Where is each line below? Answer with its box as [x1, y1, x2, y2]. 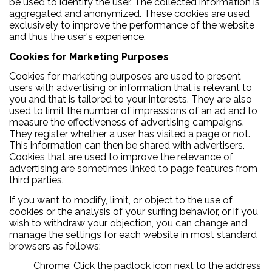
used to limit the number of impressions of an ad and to [9, 105, 257, 117]
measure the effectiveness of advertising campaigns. [9, 117, 244, 129]
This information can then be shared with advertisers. [9, 140, 245, 152]
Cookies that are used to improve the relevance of [9, 151, 233, 163]
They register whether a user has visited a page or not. [9, 128, 250, 140]
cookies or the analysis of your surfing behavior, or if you [9, 205, 258, 217]
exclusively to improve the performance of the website [9, 19, 254, 32]
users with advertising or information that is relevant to [9, 82, 252, 94]
